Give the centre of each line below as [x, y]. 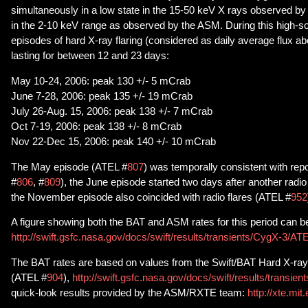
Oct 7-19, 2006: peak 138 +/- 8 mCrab [96, 127]
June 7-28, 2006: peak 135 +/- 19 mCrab [102, 97]
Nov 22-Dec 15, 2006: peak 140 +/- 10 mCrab [113, 142]
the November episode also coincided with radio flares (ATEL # [151, 197]
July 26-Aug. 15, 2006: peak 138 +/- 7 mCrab [112, 112]
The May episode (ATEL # [69, 167]
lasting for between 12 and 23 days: [90, 56]
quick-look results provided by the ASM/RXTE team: [128, 293]
